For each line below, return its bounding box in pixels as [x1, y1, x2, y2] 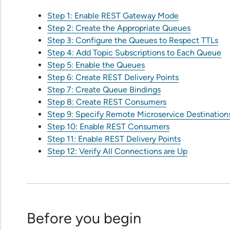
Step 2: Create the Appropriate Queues [47, 23, 190, 33]
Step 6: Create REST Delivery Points [47, 72, 179, 83]
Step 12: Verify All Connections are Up [47, 146, 187, 157]
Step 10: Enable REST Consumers [47, 122, 169, 132]
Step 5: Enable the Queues [47, 60, 145, 70]
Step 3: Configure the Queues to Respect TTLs [47, 35, 218, 46]
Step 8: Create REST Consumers [47, 97, 166, 107]
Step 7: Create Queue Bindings [47, 85, 161, 95]
